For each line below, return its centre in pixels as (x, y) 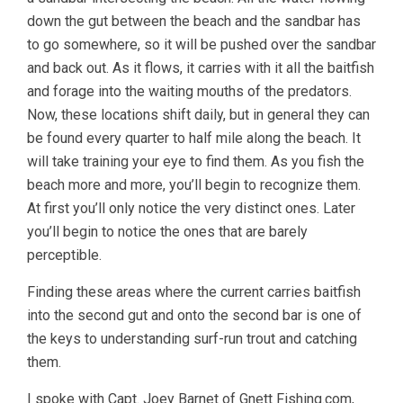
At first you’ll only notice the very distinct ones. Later (191, 209)
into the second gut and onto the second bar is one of (194, 316)
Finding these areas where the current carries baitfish (194, 292)
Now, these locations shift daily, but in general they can (198, 115)
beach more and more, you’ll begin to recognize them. (194, 185)
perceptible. (64, 255)
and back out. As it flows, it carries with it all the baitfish (201, 68)
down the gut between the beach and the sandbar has (194, 22)
